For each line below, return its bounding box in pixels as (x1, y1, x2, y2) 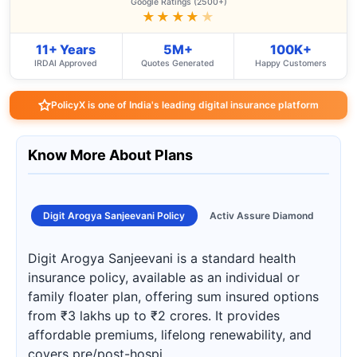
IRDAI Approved (34, 58, 98, 69)
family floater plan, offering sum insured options (28, 288, 319, 304)
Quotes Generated (141, 58, 215, 69)
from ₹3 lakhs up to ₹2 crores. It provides (28, 308, 280, 324)
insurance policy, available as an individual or (28, 269, 300, 285)
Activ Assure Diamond (209, 210, 314, 222)
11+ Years (36, 41, 96, 57)
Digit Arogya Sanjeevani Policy (43, 210, 186, 222)
